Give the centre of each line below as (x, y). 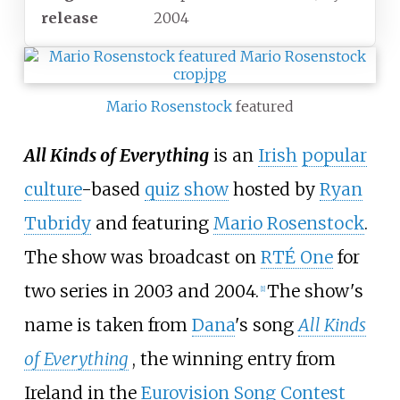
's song (266, 325)
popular (334, 155)
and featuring (152, 223)
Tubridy (57, 223)
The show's (315, 291)
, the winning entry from (233, 358)
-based (112, 189)
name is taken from (108, 325)
